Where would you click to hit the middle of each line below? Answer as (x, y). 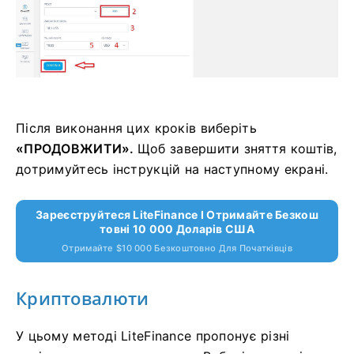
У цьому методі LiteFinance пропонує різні (153, 335)
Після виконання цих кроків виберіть (136, 128)
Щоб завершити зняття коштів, (237, 148)
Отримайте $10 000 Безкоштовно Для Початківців (177, 248)
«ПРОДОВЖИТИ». (77, 148)
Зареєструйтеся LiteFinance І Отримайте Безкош (177, 214)
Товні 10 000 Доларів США (177, 228)
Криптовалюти (83, 298)
